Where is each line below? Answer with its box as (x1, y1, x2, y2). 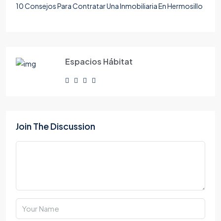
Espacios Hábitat (65, 56, 133, 67)
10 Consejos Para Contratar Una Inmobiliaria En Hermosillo (16, 1, 203, 10)
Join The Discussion (16, 120, 95, 132)
